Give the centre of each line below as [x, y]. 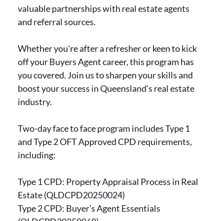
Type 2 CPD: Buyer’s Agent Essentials [89, 208]
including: [37, 155]
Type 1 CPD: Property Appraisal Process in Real [108, 182]
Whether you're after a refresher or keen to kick [107, 48]
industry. [35, 102]
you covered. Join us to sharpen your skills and [105, 75]
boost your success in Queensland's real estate [106, 88]
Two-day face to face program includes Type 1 [104, 128]
